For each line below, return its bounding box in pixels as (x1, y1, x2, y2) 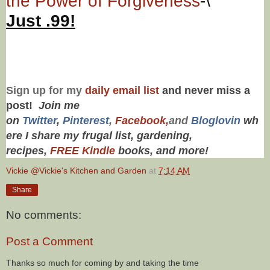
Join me (39, 99, 80, 111)
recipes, (6, 144, 50, 157)
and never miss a (162, 84, 250, 96)
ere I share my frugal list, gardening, (6, 129, 192, 142)
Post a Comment (6, 235, 93, 248)
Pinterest (63, 114, 109, 127)
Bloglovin (191, 114, 243, 127)
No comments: (6, 209, 81, 222)
